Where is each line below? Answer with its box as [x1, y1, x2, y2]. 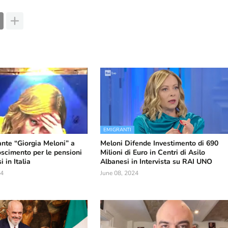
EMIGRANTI [103, 126, 132, 133]
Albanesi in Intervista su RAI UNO [100, 157, 213, 166]
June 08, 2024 [100, 169, 139, 177]
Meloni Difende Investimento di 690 [100, 138, 219, 148]
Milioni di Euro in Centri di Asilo [100, 148, 206, 157]
